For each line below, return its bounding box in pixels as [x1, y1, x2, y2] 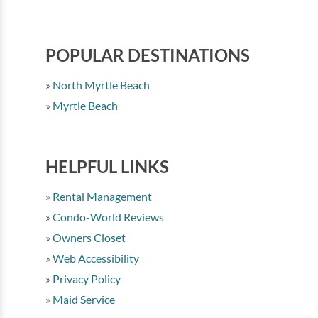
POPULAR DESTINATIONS [45, 44, 250, 65]
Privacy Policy [50, 271, 121, 285]
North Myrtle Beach [50, 77, 150, 92]
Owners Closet [50, 230, 126, 244]
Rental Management [50, 189, 152, 203]
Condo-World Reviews [50, 209, 164, 224]
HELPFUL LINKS [45, 155, 169, 177]
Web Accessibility [50, 251, 139, 265]
